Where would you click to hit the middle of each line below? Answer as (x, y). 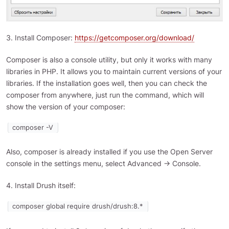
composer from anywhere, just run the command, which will (105, 95)
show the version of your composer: (66, 107)
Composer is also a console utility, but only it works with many (109, 60)
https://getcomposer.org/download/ (134, 38)
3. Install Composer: (40, 38)
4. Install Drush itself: (41, 186)
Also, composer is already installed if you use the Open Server (109, 152)
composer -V (33, 128)
